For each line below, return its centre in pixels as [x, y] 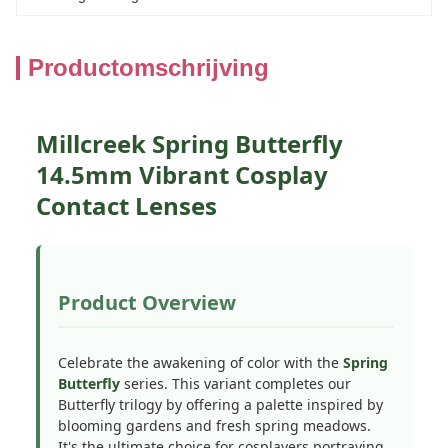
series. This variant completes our [235, 383]
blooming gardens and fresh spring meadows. [214, 425]
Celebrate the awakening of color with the [200, 362]
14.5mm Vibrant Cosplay [182, 174]
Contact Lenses [126, 205]
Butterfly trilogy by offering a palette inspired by [220, 404]
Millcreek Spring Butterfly [189, 143]
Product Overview [147, 302]
